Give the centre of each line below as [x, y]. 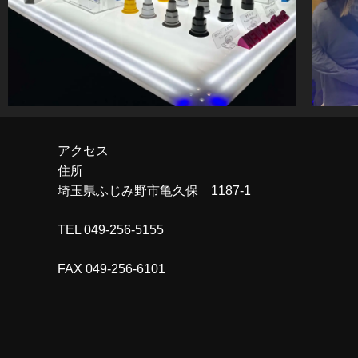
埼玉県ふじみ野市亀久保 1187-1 [154, 191]
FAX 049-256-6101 [111, 269]
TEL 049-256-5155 [111, 230]
